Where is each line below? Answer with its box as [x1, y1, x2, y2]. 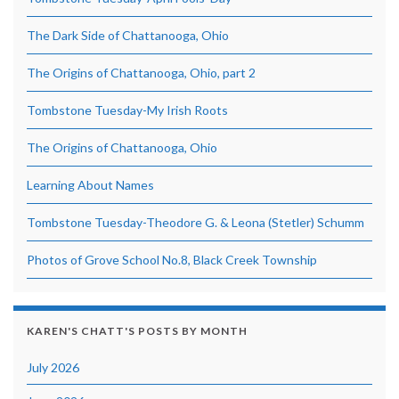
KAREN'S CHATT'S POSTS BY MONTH [27, 323, 248, 338]
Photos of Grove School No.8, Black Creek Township [27, 251, 317, 267]
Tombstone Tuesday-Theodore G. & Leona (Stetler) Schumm [27, 214, 364, 230]
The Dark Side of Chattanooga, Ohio [27, 27, 229, 43]
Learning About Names [27, 176, 154, 192]
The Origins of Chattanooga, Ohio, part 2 [27, 64, 256, 80]
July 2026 [27, 359, 79, 375]
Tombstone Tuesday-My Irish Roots [27, 102, 228, 118]
